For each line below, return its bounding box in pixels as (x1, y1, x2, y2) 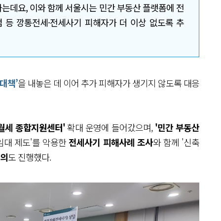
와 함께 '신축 (152, 136, 200, 148)
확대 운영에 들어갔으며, (65, 121, 155, 134)
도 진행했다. (8, 150, 51, 163)
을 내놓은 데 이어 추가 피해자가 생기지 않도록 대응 (18, 76, 199, 89)
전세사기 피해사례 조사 (69, 136, 153, 148)
